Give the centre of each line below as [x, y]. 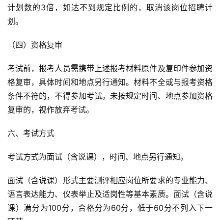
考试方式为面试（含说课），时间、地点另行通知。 [98, 157]
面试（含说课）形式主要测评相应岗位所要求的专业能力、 [110, 180]
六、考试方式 [31, 133]
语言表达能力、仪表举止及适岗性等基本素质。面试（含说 [110, 194]
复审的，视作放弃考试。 [51, 110]
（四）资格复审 [35, 45]
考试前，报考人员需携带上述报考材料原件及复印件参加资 [110, 68]
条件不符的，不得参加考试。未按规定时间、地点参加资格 [110, 96]
